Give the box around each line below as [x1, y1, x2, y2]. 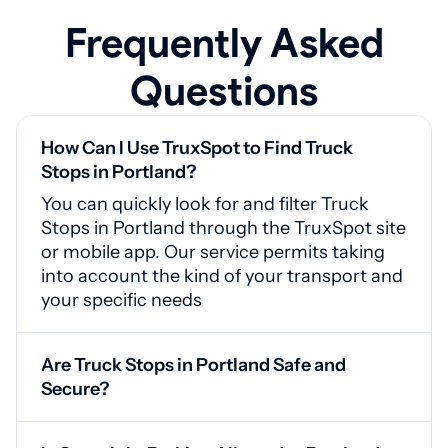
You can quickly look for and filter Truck [41, 193, 369, 215]
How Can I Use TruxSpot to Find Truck [41, 137, 353, 159]
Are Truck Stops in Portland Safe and [41, 354, 346, 376]
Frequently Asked [64, 19, 384, 67]
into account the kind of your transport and [41, 265, 403, 287]
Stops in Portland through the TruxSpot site [41, 217, 406, 239]
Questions [130, 67, 318, 115]
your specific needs [41, 289, 202, 311]
